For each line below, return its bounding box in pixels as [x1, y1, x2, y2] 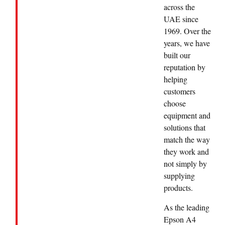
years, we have [163, 38, 210, 49]
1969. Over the [163, 26, 211, 37]
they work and [163, 146, 209, 157]
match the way [163, 134, 210, 145]
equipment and [163, 110, 210, 121]
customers [163, 86, 195, 97]
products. [163, 182, 193, 193]
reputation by [163, 62, 205, 73]
